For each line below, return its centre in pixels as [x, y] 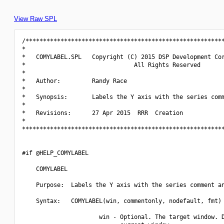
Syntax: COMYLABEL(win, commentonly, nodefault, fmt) [122, 201]
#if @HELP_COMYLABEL [55, 153]
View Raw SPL [35, 19]
